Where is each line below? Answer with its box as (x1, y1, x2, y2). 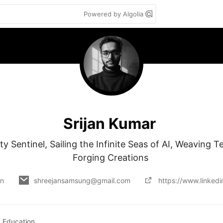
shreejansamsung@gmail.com (33, 176, 130, 185)
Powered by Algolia (84, 10, 145, 18)
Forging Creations (72, 152, 151, 163)
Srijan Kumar (63, 114, 156, 132)
